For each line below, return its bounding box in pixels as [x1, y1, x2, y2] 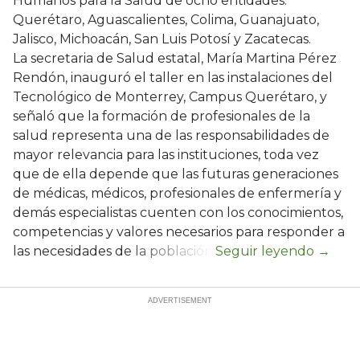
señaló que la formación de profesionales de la [13, 108, 310, 124]
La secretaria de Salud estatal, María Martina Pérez [13, 50, 337, 66]
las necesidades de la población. [13, 243, 215, 259]
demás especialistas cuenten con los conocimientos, [13, 204, 343, 220]
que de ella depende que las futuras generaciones [13, 166, 338, 182]
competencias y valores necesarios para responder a [13, 223, 345, 239]
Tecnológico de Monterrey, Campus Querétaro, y [13, 88, 327, 104]
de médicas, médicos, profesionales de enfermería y [13, 185, 342, 201]
